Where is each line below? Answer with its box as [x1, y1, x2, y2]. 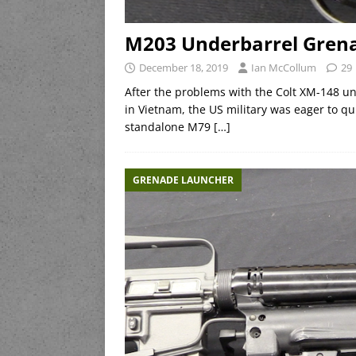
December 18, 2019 [139, 60, 228, 75]
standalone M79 [125, 118, 214, 134]
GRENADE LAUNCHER [133, 172, 234, 187]
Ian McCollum [251, 60, 316, 75]
